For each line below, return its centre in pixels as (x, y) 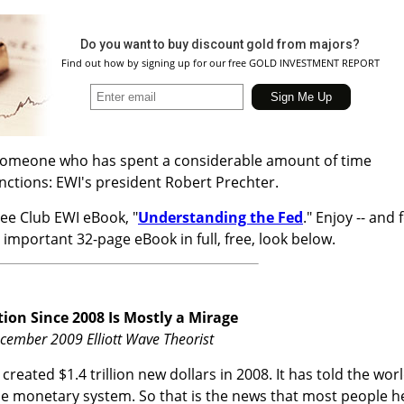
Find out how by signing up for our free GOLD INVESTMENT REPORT (220, 62)
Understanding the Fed (220, 217)
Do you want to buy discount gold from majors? (220, 44)
